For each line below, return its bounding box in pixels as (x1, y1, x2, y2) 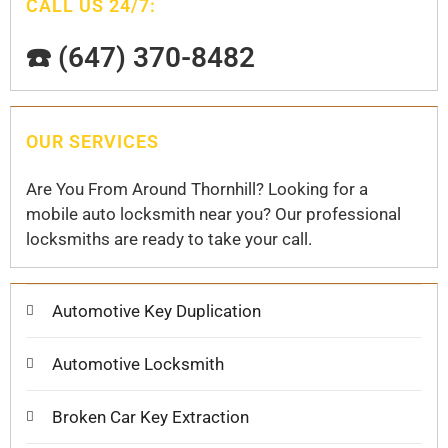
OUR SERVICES (26, 131, 159, 153)
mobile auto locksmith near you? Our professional (26, 204, 401, 225)
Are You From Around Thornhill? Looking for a (26, 179, 368, 200)
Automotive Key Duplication (52, 300, 261, 321)
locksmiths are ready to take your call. (26, 229, 312, 250)
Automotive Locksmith (52, 353, 224, 374)
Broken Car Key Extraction (52, 406, 249, 427)
